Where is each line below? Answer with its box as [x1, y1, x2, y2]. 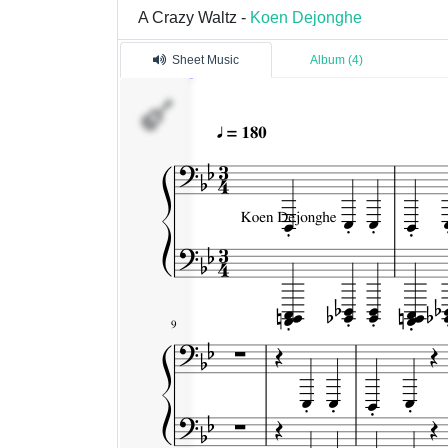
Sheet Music [172, 53, 239, 68]
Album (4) [310, 53, 363, 68]
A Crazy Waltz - [138, 8, 250, 27]
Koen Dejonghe [250, 8, 362, 27]
